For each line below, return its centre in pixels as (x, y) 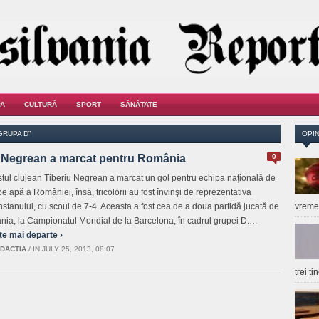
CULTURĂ (41, 104)
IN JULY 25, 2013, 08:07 (74, 249)
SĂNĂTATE (139, 104)
